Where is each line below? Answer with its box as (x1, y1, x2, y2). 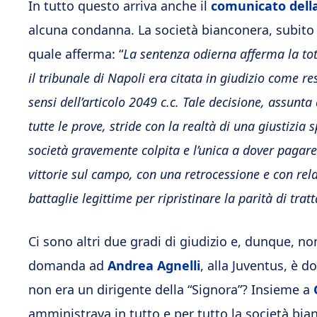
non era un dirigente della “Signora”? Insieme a (28, 281, 313, 298)
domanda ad (28, 257, 108, 274)
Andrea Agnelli (108, 257, 200, 274)
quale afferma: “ (28, 45, 123, 62)
